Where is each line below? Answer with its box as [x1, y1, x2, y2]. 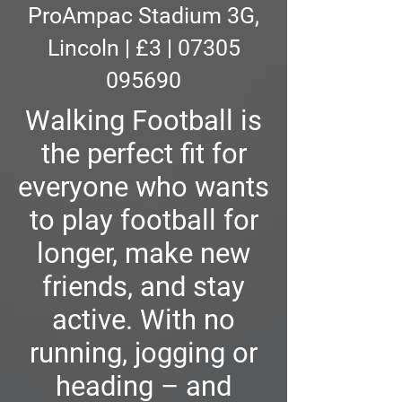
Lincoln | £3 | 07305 [47, 35, 240, 62]
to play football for [29, 204, 258, 238]
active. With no [52, 303, 235, 337]
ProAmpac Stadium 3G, [28, 3, 259, 30]
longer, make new [37, 237, 250, 271]
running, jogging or [30, 336, 258, 371]
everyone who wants [18, 170, 269, 205]
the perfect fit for [40, 137, 247, 171]
